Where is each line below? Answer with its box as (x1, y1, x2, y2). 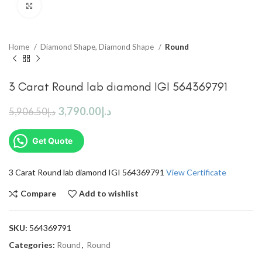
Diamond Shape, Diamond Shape (40, 42, 156, 51)
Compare (20, 188, 56, 199)
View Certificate (166, 167, 226, 177)
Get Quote (32, 135, 73, 146)
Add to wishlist (79, 188, 139, 199)
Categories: (9, 239, 55, 250)
